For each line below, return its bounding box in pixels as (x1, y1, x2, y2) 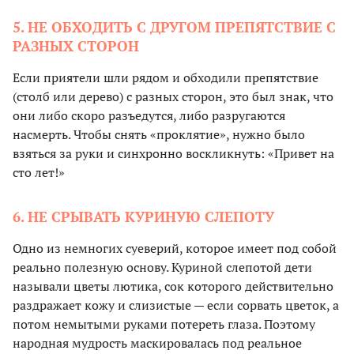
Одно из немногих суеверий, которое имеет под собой (13, 239, 337, 258)
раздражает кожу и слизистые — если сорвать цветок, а (13, 296, 339, 314)
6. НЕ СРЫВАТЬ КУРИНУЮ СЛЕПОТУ (13, 207, 274, 227)
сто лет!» (13, 164, 65, 182)
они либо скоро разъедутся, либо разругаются (13, 107, 285, 125)
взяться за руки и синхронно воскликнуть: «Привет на (13, 145, 334, 163)
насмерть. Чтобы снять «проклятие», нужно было (13, 126, 305, 144)
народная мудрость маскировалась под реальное (13, 334, 302, 352)
